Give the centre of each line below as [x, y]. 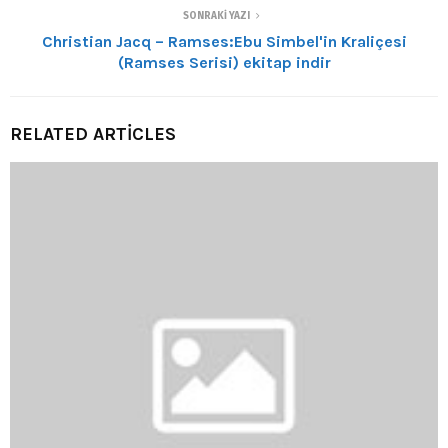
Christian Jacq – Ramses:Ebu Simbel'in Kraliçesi [224, 41]
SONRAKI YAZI [216, 15]
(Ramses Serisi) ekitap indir [224, 62]
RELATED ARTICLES [93, 133]
